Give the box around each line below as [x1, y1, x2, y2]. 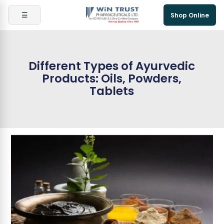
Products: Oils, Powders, [42, 70, 182, 87]
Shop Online [170, 10, 209, 19]
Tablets [89, 83, 134, 99]
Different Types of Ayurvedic [28, 58, 195, 74]
